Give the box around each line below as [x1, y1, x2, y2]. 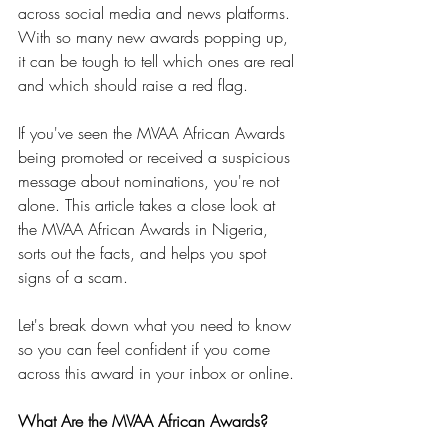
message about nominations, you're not [18, 170, 284, 192]
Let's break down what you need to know [18, 314, 296, 336]
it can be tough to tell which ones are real [18, 50, 299, 72]
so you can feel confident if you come [18, 338, 275, 360]
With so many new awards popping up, [18, 26, 293, 48]
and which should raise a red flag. [18, 74, 248, 96]
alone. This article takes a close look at [18, 194, 280, 216]
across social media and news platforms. [18, 2, 295, 24]
